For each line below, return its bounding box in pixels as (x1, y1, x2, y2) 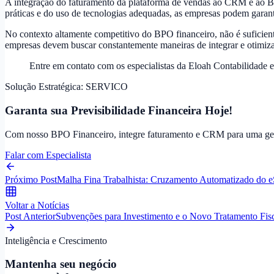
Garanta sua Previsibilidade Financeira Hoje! (5, 104, 232, 117)
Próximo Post (5, 174, 57, 185)
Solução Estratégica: (5, 81, 86, 92)
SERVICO (86, 81, 128, 92)
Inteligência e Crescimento (5, 235, 107, 246)
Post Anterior (5, 210, 56, 221)
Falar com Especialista (5, 149, 91, 160)
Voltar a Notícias (5, 199, 69, 210)
